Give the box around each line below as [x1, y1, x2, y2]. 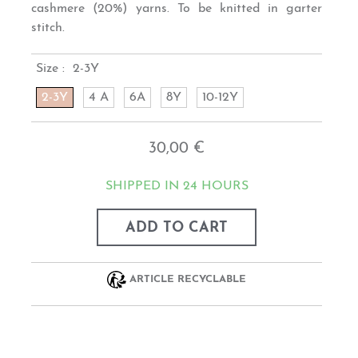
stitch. [31, 22, 66, 34]
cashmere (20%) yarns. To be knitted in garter [31, 2, 322, 15]
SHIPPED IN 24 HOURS [105, 180, 249, 193]
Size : [36, 62, 70, 75]
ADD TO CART [125, 221, 229, 236]
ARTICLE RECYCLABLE [126, 274, 247, 285]
